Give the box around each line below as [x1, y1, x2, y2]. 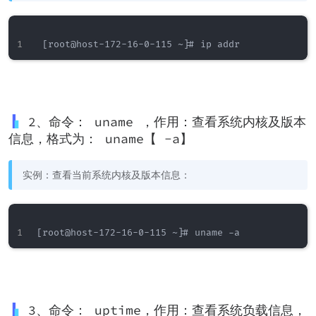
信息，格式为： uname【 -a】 [8, 130, 193, 147]
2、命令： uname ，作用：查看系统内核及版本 [28, 114, 306, 130]
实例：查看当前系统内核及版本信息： [23, 169, 190, 181]
